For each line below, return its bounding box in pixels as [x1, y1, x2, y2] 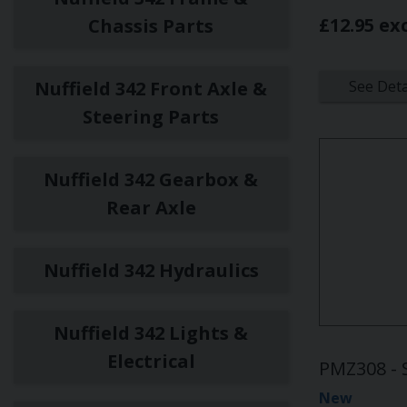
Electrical [106, 349, 195, 373]
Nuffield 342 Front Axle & [35, 76, 267, 101]
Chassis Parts [88, 14, 213, 38]
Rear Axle [105, 195, 196, 220]
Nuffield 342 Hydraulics [43, 258, 259, 283]
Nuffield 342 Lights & [54, 321, 248, 345]
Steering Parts [83, 104, 219, 129]
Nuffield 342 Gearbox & [44, 167, 258, 192]
